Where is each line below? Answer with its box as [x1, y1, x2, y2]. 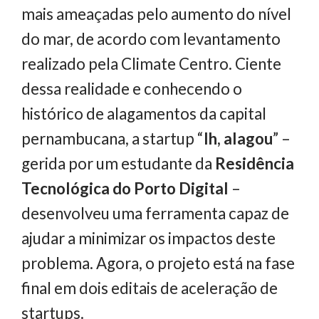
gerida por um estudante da [21, 153, 212, 173]
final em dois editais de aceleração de [21, 278, 278, 298]
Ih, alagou [204, 128, 273, 148]
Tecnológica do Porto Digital [21, 178, 229, 198]
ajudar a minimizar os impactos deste [21, 228, 276, 248]
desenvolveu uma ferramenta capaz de [21, 203, 289, 223]
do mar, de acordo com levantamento [21, 28, 281, 48]
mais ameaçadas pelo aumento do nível [21, 4, 291, 23]
